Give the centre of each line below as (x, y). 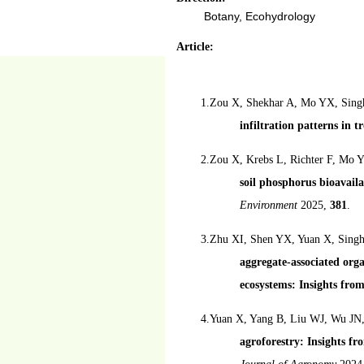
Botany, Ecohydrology (258, 16)
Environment (270, 205)
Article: (195, 47)
